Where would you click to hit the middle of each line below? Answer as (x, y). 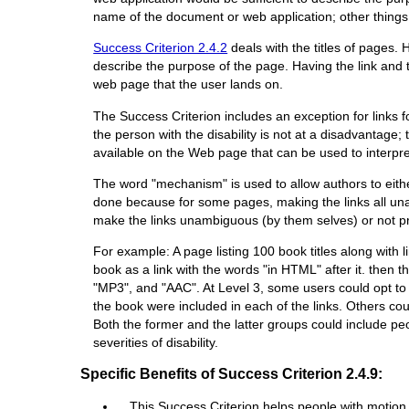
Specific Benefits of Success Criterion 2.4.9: (231, 374)
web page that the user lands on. (189, 84)
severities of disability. (156, 343)
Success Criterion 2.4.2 (161, 48)
